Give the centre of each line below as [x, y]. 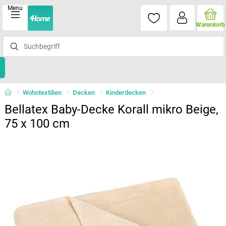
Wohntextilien [42, 93]
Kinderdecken [126, 93]
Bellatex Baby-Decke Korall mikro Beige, [111, 109]
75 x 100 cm [37, 124]
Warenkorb [210, 25]
